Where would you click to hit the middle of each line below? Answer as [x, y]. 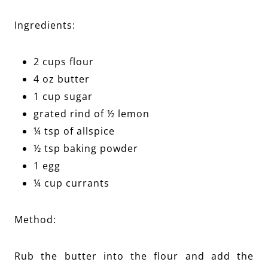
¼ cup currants [71, 183]
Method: [35, 219]
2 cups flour [64, 61]
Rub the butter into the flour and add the [134, 256]
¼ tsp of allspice [74, 131]
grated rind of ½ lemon [92, 113]
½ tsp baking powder [86, 148]
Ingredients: [45, 25]
